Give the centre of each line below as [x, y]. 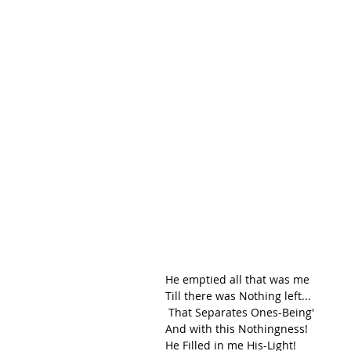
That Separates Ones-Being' [243, 312]
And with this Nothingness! [237, 328]
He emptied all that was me [237, 279]
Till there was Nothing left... [238, 295]
